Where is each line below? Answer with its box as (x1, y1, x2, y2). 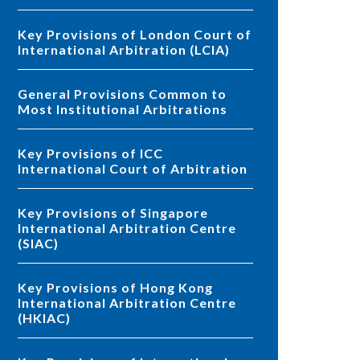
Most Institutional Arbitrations (18, 101, 227, 117)
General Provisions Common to (18, 86, 28, 102)
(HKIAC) (18, 310, 71, 326)
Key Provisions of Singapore (18, 205, 27, 221)
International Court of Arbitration (18, 161, 247, 177)
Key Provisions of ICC (18, 145, 27, 162)
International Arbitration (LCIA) (18, 42, 230, 58)
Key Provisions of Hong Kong (18, 280, 27, 296)
